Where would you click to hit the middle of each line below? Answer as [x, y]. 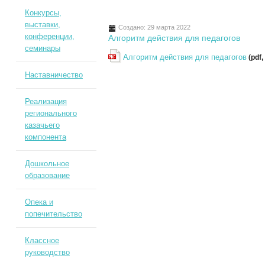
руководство [47, 252]
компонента [45, 137]
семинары [42, 48]
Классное [42, 240]
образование [47, 175]
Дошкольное [47, 164]
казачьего [42, 125]
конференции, [49, 36]
